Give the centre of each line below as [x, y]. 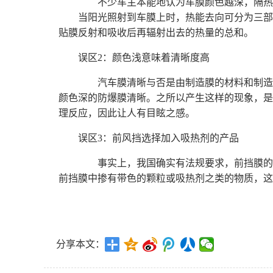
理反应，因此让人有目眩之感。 [127, 113]
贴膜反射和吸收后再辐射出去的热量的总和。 [156, 33]
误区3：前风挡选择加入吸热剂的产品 [158, 138]
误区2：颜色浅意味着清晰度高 [144, 58]
